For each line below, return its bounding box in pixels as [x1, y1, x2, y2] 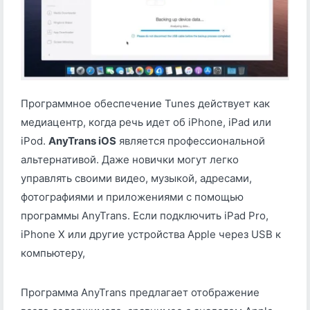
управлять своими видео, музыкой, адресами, [21, 171, 252, 185]
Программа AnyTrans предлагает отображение [21, 285, 259, 299]
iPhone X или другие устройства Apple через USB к [21, 227, 281, 241]
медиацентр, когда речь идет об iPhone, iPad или [21, 115, 271, 129]
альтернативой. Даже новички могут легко [21, 152, 239, 166]
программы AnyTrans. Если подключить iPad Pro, [21, 208, 268, 222]
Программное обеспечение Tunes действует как [21, 96, 270, 110]
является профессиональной [116, 134, 265, 147]
